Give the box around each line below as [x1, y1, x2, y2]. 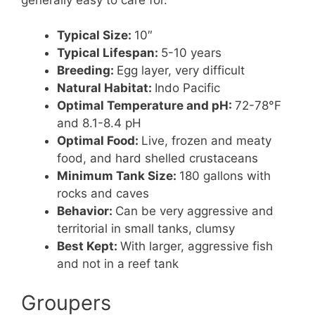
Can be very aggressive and [115, 204, 274, 219]
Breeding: [57, 63, 117, 78]
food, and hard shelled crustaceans [57, 151, 258, 166]
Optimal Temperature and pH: [57, 98, 235, 113]
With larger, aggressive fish [120, 239, 273, 254]
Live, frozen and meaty [141, 134, 271, 148]
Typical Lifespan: [57, 46, 161, 60]
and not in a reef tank [57, 257, 179, 271]
